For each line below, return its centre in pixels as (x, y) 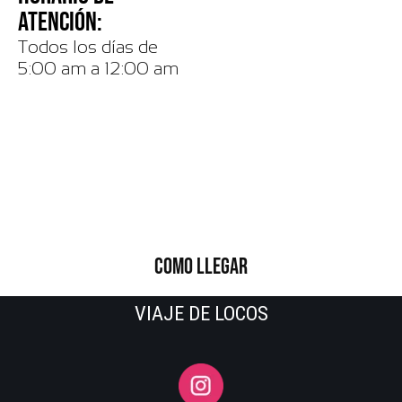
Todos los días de (88, 47)
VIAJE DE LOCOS (201, 313)
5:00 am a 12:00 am (98, 68)
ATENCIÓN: (60, 22)
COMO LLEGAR (201, 267)
